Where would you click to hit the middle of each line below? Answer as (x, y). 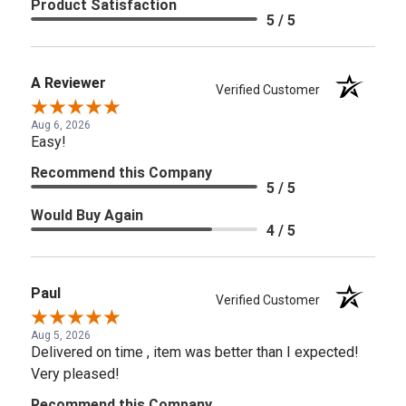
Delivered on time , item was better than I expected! (195, 352)
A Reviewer (68, 82)
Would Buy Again (87, 215)
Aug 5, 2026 (61, 335)
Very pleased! (75, 373)
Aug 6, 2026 (61, 125)
